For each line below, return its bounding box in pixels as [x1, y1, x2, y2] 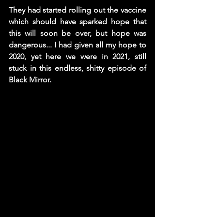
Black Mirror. [9, 75, 55, 85]
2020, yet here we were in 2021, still [9, 52, 146, 62]
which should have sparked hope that [9, 17, 146, 27]
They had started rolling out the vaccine [9, 5, 146, 15]
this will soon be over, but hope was [9, 29, 146, 38]
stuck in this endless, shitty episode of [9, 63, 146, 73]
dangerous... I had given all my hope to [9, 40, 146, 50]
